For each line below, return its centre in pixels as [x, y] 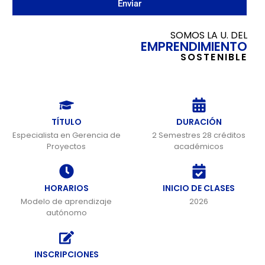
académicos [199, 146]
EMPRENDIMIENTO [194, 46]
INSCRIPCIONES [66, 254]
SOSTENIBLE [214, 57]
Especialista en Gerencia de [66, 135]
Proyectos [66, 146]
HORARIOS [66, 188]
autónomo [66, 212]
